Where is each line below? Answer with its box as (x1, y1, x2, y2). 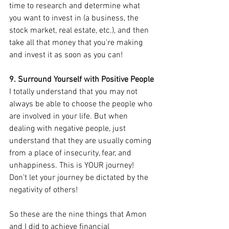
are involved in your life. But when (9, 111, 130, 122)
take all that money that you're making (9, 37, 145, 48)
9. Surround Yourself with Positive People (9, 74, 154, 85)
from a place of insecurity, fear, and (9, 148, 133, 158)
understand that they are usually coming (9, 135, 153, 146)
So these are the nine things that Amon (9, 209, 149, 220)
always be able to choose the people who (9, 99, 154, 109)
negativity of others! (9, 185, 78, 195)
